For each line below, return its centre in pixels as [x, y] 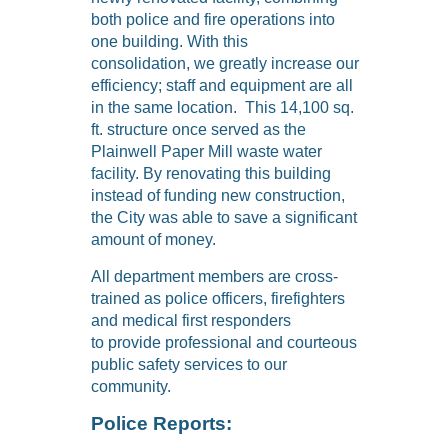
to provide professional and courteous [224, 343]
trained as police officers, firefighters [218, 299]
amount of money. [153, 240]
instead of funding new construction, [218, 196]
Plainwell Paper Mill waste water [206, 152]
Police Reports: [161, 424]
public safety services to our [189, 365]
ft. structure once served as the [198, 130]
